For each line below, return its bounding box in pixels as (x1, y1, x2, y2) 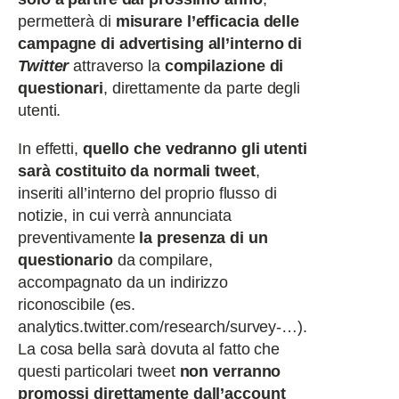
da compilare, (112, 251, 213, 269)
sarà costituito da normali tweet (18, 162, 256, 180)
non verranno (179, 362, 281, 380)
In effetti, (18, 140, 83, 158)
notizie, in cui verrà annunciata (18, 207, 232, 224)
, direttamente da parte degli (102, 79, 301, 97)
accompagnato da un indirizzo (18, 273, 229, 291)
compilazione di (164, 57, 284, 75)
